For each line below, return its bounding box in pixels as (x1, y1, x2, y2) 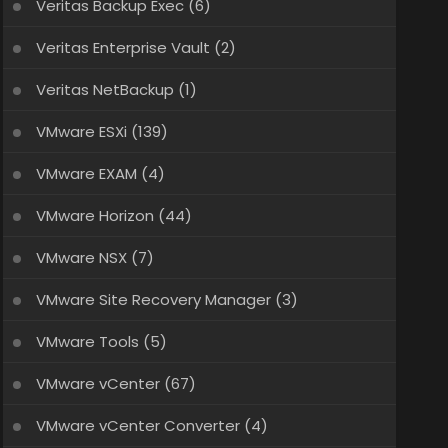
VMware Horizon (35, 205, 154, 226)
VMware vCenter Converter (35, 415, 240, 436)
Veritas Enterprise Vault (35, 37, 210, 58)
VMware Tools (35, 331, 139, 352)
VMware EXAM (35, 163, 137, 184)
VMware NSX (35, 247, 127, 268)
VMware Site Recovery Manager (35, 289, 271, 310)
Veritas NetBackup (35, 79, 174, 100)
